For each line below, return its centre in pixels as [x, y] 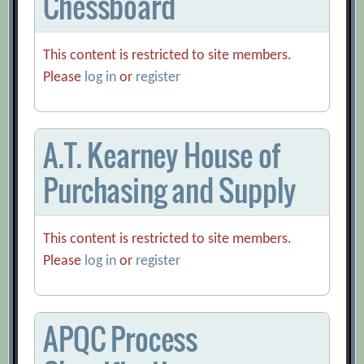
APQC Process [121, 339]
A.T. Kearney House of [162, 155]
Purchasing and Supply [170, 190]
